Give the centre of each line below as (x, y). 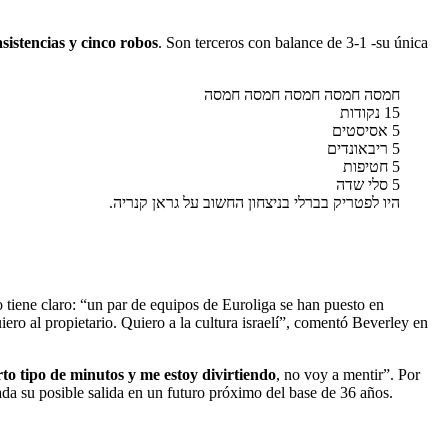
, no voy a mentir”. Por (348, 374)
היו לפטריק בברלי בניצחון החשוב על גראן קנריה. (254, 202)
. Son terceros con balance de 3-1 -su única (293, 42)
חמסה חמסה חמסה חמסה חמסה (302, 94)
